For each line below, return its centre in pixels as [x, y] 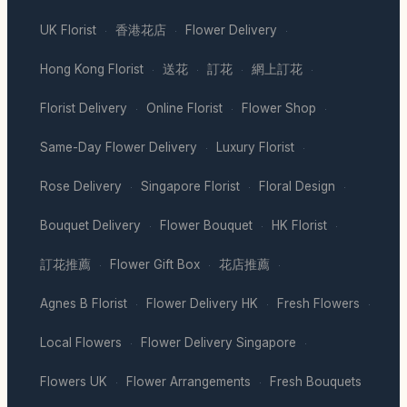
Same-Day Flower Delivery [119, 148]
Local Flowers [81, 343]
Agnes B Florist [84, 304]
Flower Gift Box [155, 265]
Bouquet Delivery [90, 226]
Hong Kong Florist [92, 69]
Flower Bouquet [206, 226]
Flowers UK [74, 382]
